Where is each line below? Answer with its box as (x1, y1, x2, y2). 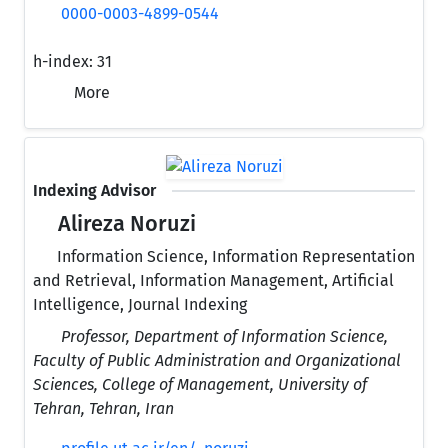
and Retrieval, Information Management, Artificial (33, 270, 394, 290)
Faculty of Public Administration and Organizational (33, 350, 401, 370)
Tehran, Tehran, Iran (33, 398, 174, 418)
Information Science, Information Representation (53, 246, 415, 266)
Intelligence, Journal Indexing (33, 294, 247, 314)
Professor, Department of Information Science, (61, 326, 388, 346)
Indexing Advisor (33, 180, 156, 200)
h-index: (33, 51, 97, 71)
